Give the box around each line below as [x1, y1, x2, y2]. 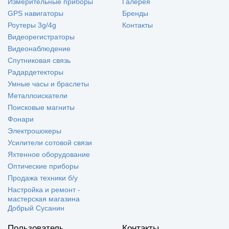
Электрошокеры [8, 127, 61, 135]
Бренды [122, 9, 148, 18]
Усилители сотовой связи [8, 139, 92, 147]
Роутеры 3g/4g [8, 21, 56, 30]
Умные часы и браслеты [8, 80, 89, 88]
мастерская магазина [8, 195, 80, 203]
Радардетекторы [8, 68, 63, 77]
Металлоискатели [8, 91, 67, 100]
